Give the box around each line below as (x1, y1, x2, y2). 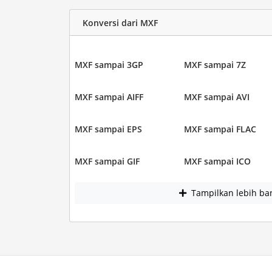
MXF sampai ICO (184, 155, 251, 167)
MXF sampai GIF (74, 155, 140, 167)
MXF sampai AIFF (74, 91, 143, 103)
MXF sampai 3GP (74, 59, 143, 70)
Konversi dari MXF (82, 16, 158, 29)
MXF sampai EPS (74, 123, 142, 135)
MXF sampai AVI (184, 91, 250, 103)
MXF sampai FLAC (184, 123, 256, 135)
